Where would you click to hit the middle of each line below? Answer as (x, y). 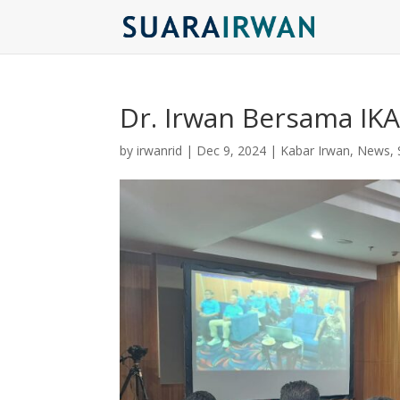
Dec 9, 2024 (232, 150)
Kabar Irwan (316, 150)
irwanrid (160, 150)
